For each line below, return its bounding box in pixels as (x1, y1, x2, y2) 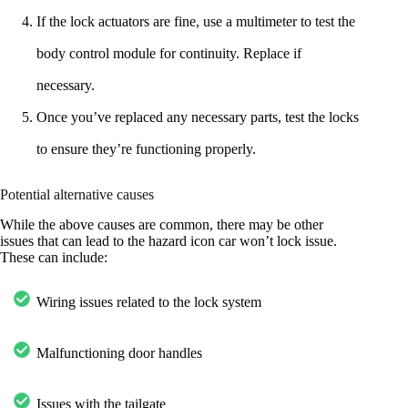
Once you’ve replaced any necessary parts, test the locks (36, 109, 359, 126)
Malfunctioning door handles (36, 344, 202, 361)
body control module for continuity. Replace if (36, 46, 301, 62)
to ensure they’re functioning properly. (36, 141, 256, 158)
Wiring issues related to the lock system (36, 293, 261, 310)
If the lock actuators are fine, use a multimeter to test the (36, 14, 355, 30)
